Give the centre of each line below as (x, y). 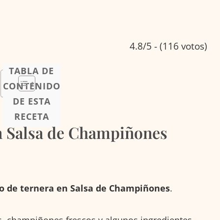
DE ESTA (31, 101)
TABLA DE (32, 71)
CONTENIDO (31, 86)
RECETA (31, 116)
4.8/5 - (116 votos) (168, 46)
